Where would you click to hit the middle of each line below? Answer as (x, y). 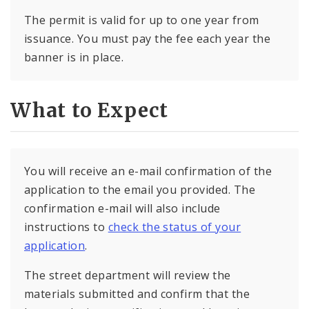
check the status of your (175, 227)
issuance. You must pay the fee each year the (148, 39)
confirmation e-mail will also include (122, 208)
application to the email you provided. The (140, 189)
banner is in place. (74, 58)
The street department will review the (128, 275)
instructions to (66, 227)
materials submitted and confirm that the (137, 293)
